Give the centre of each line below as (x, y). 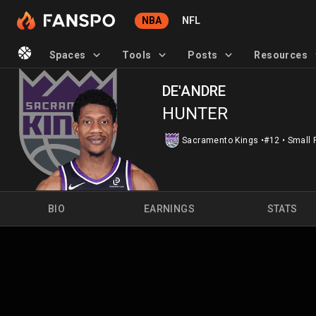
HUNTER (195, 114)
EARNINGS (169, 208)
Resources (281, 55)
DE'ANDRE (194, 91)
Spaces (68, 55)
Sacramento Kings (220, 140)
